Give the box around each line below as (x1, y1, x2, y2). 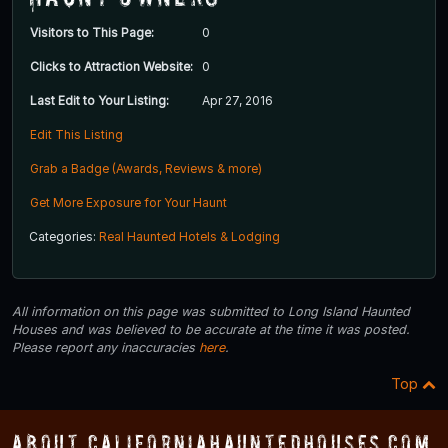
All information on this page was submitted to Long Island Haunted (12, 303, 410, 319)
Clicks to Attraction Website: (30, 58, 193, 74)
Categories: (29, 228, 99, 244)
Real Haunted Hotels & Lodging (99, 228, 280, 244)
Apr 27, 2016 (202, 92, 273, 108)
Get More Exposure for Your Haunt (30, 194, 227, 210)
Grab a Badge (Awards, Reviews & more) (30, 160, 262, 176)
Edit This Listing (30, 126, 123, 142)
